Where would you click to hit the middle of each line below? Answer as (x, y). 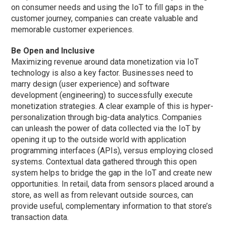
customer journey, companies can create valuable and (105, 18)
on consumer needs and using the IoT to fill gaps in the (108, 7)
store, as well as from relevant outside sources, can (102, 195)
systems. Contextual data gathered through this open (104, 161)
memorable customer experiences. (73, 29)
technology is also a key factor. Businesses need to (102, 73)
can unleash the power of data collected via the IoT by (106, 128)
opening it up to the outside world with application (99, 139)
